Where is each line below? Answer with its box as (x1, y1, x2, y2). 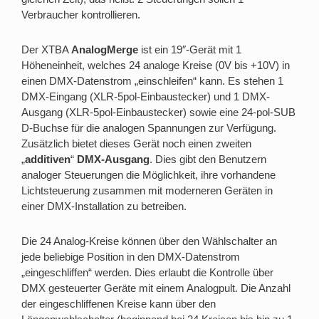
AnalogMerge (69, 43, 138, 56)
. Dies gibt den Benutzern (150, 153, 266, 165)
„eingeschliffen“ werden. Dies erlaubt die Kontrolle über (21, 266, 273, 278)
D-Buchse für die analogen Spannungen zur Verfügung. (21, 122, 276, 134)
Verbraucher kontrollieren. (21, 9, 140, 21)
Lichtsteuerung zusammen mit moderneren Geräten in (21, 184, 273, 197)
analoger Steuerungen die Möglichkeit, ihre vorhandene (21, 169, 276, 181)
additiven (25, 153, 70, 165)
